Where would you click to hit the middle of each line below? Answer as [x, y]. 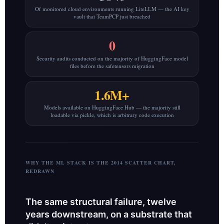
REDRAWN [40, 171]
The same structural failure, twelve [101, 202]
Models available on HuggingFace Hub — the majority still [112, 107]
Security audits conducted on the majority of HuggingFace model [112, 58]
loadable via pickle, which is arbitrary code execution [112, 115]
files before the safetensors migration [112, 65]
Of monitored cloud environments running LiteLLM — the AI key [112, 8]
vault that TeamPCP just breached [112, 16]
